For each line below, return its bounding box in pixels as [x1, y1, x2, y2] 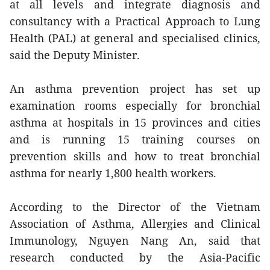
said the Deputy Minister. [10, 48, 140, 62]
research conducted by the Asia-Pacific [10, 250, 260, 265]
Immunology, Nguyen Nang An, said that [10, 233, 260, 248]
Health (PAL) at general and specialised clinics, [10, 31, 260, 45]
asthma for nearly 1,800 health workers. [10, 166, 216, 180]
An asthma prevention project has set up [10, 81, 260, 96]
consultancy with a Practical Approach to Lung [10, 14, 260, 28]
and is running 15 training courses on [10, 132, 260, 146]
